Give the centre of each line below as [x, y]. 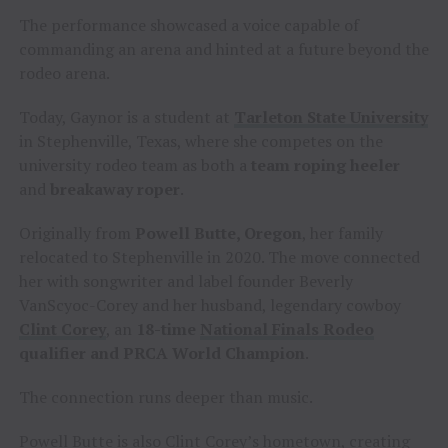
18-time [167, 329]
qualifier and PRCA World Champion [161, 353]
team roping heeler [325, 165]
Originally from [76, 233]
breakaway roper [114, 189]
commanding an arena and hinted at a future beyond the [223, 49]
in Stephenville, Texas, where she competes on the [200, 141]
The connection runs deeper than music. [165, 397]
